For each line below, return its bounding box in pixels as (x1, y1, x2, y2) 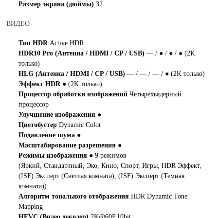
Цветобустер (18, 121, 59, 128)
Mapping (18, 203, 43, 210)
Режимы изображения (18, 152, 90, 159)
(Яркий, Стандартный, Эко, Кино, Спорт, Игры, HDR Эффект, (18, 162, 202, 169)
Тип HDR (18, 39, 50, 47)
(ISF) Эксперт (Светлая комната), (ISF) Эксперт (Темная (18, 172, 185, 180)
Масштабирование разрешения (18, 142, 118, 149)
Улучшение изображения (18, 111, 98, 118)
